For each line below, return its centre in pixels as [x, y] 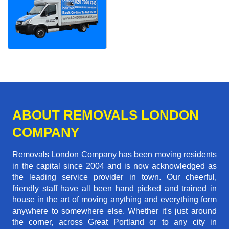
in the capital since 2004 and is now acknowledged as [114, 166]
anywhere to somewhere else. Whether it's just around [114, 211]
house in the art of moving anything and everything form [114, 200]
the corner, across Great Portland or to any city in [114, 222]
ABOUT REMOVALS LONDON [106, 115]
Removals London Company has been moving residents [114, 155]
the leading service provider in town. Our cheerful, [114, 177]
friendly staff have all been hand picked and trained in [114, 189]
